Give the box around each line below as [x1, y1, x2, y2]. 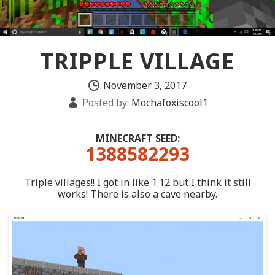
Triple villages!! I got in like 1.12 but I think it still [24, 176, 251, 190]
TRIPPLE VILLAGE [41, 46, 234, 77]
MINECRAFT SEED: [95, 131, 180, 145]
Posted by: [82, 96, 129, 110]
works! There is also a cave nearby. [58, 187, 217, 201]
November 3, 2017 [103, 79, 187, 93]
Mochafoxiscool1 [128, 96, 208, 110]
